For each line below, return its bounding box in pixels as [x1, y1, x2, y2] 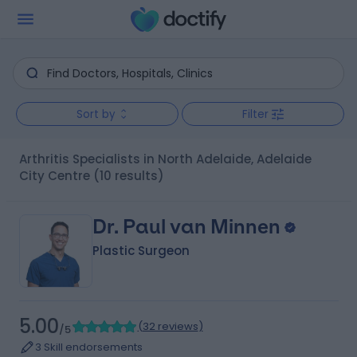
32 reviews [142, 319, 198, 334]
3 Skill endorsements [34, 339, 143, 355]
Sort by [76, 106, 116, 122]
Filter [242, 106, 269, 122]
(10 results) [92, 167, 164, 184]
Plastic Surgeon [92, 242, 190, 259]
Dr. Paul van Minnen [92, 215, 280, 238]
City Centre [18, 167, 90, 184]
